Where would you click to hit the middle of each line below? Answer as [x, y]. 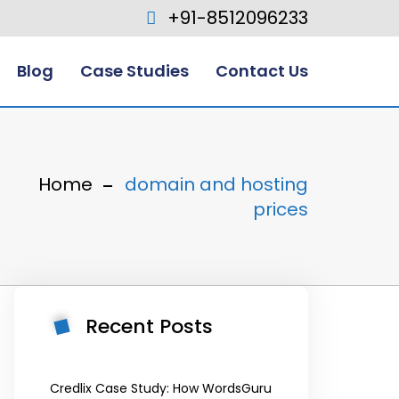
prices [281, 209]
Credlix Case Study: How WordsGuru [161, 388]
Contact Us [262, 71]
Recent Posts [149, 326]
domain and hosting [216, 184]
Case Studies [134, 71]
